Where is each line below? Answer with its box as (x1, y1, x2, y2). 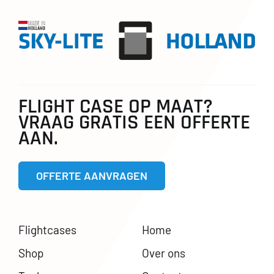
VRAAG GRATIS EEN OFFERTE (18, 109, 250, 136)
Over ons (141, 246, 185, 261)
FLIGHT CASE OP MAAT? (18, 94, 213, 120)
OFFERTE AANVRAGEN (35, 169, 147, 183)
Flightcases (18, 223, 76, 237)
